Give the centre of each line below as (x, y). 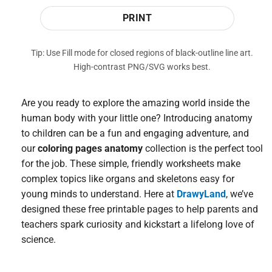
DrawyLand (201, 194)
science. (39, 239)
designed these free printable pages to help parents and (140, 209)
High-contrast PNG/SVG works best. (142, 67)
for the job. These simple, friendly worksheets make (131, 163)
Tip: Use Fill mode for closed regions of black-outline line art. (142, 53)
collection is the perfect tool (203, 148)
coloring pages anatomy (90, 148)
